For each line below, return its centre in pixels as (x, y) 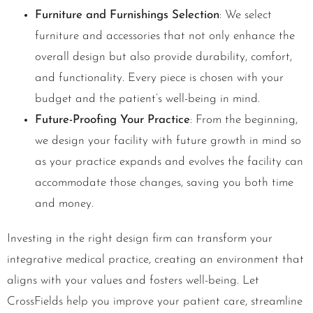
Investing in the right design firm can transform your (140, 239)
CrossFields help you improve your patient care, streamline (155, 302)
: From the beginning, (244, 120)
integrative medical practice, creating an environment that (155, 260)
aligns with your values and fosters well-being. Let (133, 281)
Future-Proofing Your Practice (112, 120)
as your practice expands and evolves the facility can (169, 162)
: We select (246, 15)
